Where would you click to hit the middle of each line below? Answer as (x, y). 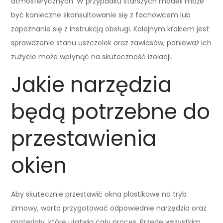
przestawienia (84, 138)
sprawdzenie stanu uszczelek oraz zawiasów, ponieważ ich (111, 43)
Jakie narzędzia (92, 85)
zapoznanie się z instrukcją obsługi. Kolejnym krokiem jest (110, 29)
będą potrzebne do (111, 111)
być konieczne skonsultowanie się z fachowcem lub (101, 15)
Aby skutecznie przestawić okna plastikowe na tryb (99, 194)
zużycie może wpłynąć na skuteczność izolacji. (92, 56)
